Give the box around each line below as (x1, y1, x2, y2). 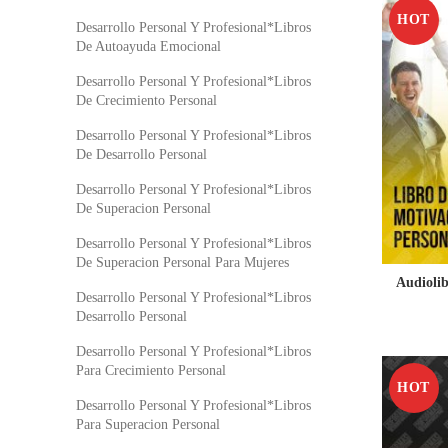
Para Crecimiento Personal (76, 363, 226, 378)
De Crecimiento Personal (76, 93, 217, 108)
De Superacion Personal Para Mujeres (76, 255, 289, 270)
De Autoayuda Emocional (76, 39, 221, 54)
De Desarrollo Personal (76, 147, 207, 162)
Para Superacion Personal (76, 417, 220, 432)
